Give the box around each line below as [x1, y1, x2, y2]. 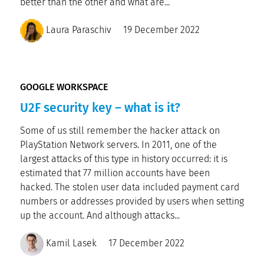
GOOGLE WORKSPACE [20, 81, 108, 93]
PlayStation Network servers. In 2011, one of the [20, 139, 217, 150]
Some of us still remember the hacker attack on [20, 125, 220, 136]
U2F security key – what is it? [20, 100, 180, 115]
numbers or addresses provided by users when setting [20, 196, 244, 207]
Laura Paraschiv [44, 24, 111, 36]
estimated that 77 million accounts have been [20, 167, 210, 179]
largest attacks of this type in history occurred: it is [20, 153, 227, 164]
